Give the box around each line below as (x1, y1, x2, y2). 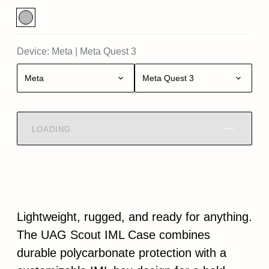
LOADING (32, 124, 71, 134)
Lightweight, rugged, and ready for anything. (17, 210, 252, 223)
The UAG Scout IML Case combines (17, 228, 210, 241)
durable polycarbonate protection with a (17, 246, 226, 259)
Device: (17, 46, 49, 56)
